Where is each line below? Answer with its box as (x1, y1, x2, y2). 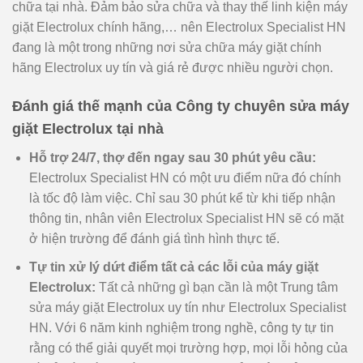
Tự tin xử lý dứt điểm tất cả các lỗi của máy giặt (28, 259, 318, 274)
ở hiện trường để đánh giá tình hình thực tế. (28, 231, 280, 246)
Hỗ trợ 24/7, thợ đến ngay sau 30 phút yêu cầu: (28, 150, 316, 164)
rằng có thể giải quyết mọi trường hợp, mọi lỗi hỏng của (28, 340, 348, 355)
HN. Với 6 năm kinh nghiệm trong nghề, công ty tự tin (28, 320, 334, 335)
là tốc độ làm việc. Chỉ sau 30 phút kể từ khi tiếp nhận (28, 190, 335, 205)
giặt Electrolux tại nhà (12, 120, 164, 137)
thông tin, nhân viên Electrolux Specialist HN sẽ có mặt (28, 211, 344, 225)
